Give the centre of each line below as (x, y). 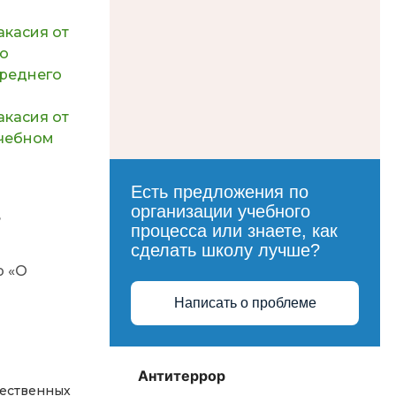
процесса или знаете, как (234, 231)
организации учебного (221, 211)
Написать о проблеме (245, 303)
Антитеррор (182, 376)
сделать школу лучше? (225, 250)
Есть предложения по (220, 192)
